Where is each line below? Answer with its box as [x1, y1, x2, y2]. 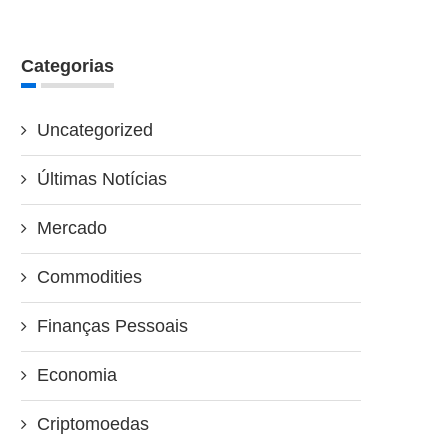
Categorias [21, 56, 114, 77]
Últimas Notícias [37, 169, 167, 190]
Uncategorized [37, 120, 153, 141]
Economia [37, 365, 117, 386]
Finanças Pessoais [37, 316, 188, 337]
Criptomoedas [37, 414, 149, 435]
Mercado [37, 218, 107, 239]
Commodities [37, 267, 142, 288]
